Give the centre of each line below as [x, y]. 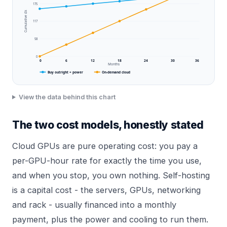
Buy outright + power [65, 72]
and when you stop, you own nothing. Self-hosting [111, 175]
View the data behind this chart [67, 97]
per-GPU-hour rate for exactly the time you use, [107, 160]
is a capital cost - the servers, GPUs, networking [106, 190]
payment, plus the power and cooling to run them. [110, 219]
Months [113, 64]
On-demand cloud [116, 72]
